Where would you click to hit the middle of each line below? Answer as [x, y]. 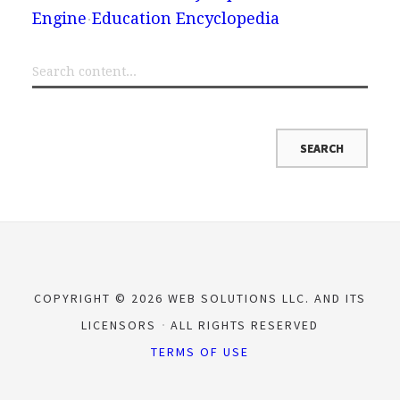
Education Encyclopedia [185, 18]
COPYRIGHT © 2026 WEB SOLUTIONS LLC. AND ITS [200, 298]
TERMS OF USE [200, 351]
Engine [59, 18]
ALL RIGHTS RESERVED [242, 325]
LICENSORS [121, 325]
